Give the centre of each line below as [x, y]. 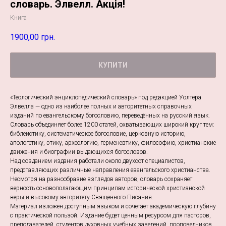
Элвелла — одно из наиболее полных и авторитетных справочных [101, 107]
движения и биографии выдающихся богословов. [79, 152]
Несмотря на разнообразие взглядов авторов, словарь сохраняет [101, 179]
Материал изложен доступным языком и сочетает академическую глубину [113, 207]
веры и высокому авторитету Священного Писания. [82, 197]
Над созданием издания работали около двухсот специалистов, [98, 161]
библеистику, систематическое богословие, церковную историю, [98, 134]
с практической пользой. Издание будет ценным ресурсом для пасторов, [110, 216]
